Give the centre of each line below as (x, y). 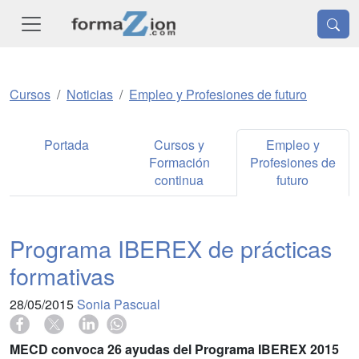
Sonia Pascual (119, 305)
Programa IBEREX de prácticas (171, 248)
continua (179, 180)
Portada (66, 145)
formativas (62, 276)
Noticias (90, 95)
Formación (179, 163)
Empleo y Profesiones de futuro (218, 95)
